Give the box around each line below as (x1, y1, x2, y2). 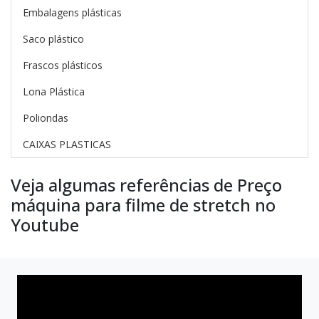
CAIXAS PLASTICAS (23, 137, 111, 151)
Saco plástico (23, 32, 84, 46)
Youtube (11, 213, 79, 236)
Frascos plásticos (23, 58, 103, 72)
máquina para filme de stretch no (11, 193, 276, 216)
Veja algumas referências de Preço (11, 173, 282, 197)
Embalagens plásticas (23, 6, 122, 19)
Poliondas (23, 111, 68, 125)
